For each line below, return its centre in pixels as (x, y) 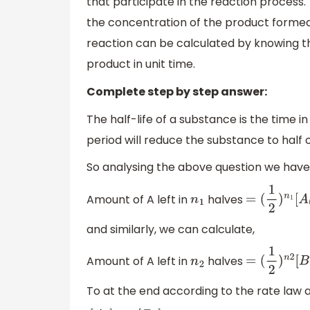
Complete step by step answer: (177, 92)
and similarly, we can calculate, (171, 229)
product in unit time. (141, 64)
